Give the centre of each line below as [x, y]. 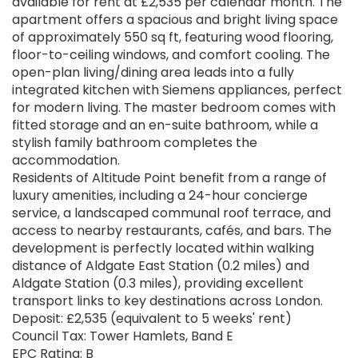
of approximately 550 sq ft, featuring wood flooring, [173, 38]
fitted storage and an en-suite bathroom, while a [165, 125]
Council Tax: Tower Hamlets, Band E [123, 336]
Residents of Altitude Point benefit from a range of [169, 178]
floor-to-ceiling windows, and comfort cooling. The [171, 55]
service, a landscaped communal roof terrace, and [171, 213]
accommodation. [66, 161]
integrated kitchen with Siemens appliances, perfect [177, 90]
